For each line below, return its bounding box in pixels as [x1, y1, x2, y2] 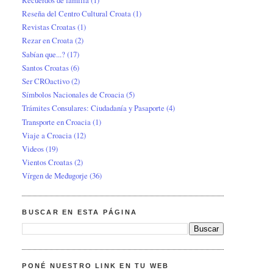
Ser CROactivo [22, 76, 70, 87]
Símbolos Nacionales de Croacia [22, 89, 125, 101]
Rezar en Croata [22, 35, 74, 46]
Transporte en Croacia [22, 116, 91, 127]
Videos [22, 143, 44, 155]
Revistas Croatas [22, 21, 76, 33]
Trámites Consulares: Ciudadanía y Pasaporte [22, 102, 165, 114]
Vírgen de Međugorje [22, 170, 88, 182]
